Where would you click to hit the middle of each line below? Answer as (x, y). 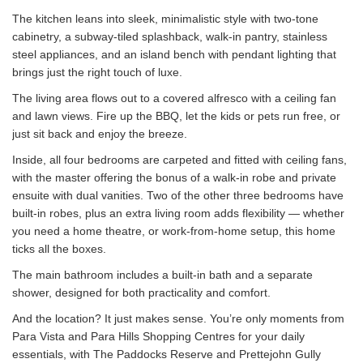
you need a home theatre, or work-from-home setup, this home (174, 231)
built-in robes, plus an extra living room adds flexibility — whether (178, 214)
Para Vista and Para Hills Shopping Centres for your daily (158, 337)
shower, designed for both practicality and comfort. (141, 293)
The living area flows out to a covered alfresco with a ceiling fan (174, 98)
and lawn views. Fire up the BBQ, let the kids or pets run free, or (176, 116)
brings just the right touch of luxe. (97, 73)
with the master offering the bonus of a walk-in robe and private (174, 178)
